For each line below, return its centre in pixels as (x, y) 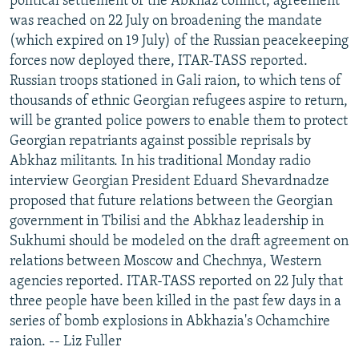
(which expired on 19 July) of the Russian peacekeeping (179, 41)
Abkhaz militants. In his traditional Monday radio (160, 161)
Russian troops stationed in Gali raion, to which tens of (175, 81)
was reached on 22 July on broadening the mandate (166, 21)
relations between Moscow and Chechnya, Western (165, 261)
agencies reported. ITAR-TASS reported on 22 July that (176, 281)
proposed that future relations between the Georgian (171, 201)
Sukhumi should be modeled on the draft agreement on (179, 241)
